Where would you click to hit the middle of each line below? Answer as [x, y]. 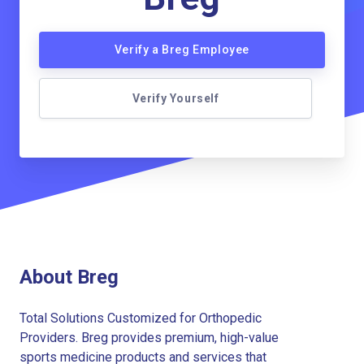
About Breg [69, 277]
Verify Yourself [175, 98]
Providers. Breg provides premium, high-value [149, 337]
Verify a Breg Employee [182, 50]
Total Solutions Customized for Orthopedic [141, 318]
